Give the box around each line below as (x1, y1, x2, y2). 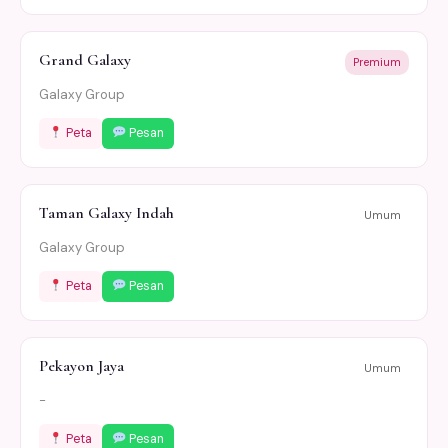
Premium (353, 55, 401, 70)
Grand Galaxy (39, 50, 131, 71)
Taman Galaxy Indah (39, 203, 174, 224)
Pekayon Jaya (39, 356, 124, 377)
